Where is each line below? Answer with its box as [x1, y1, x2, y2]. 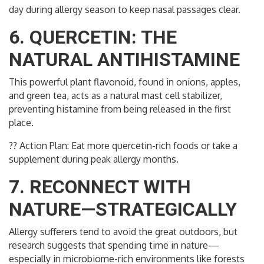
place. [9, 117, 34, 129]
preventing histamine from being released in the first [9, 103, 231, 115]
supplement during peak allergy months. [9, 153, 179, 166]
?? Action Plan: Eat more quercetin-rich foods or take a [9, 140, 237, 152]
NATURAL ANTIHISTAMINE [9, 48, 240, 71]
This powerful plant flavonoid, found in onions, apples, [9, 76, 240, 88]
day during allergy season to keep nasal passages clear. [9, 4, 240, 16]
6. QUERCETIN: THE [9, 26, 177, 49]
